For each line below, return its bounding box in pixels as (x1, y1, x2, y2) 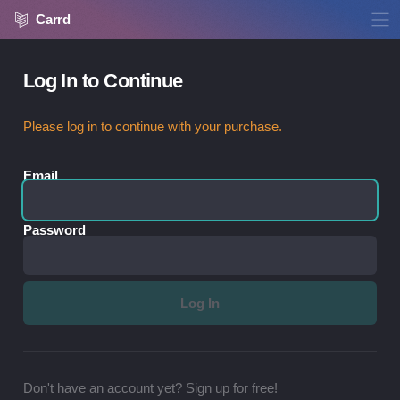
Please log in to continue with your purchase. (22, 120, 282, 135)
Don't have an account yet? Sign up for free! (22, 381, 278, 396)
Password (22, 223, 86, 238)
